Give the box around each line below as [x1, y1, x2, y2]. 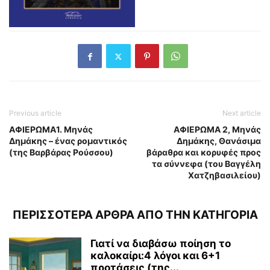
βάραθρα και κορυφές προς [146, 147, 261, 158]
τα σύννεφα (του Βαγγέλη [152, 159, 261, 169]
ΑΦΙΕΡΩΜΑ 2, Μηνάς [174, 124, 261, 135]
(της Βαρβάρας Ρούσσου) [9, 147, 113, 158]
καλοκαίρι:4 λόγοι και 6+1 [90, 250, 220, 262]
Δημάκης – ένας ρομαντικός [9, 136, 127, 146]
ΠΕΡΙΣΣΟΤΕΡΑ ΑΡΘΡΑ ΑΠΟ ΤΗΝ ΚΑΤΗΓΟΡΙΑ [12, 208, 258, 222]
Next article [222, 108, 261, 118]
